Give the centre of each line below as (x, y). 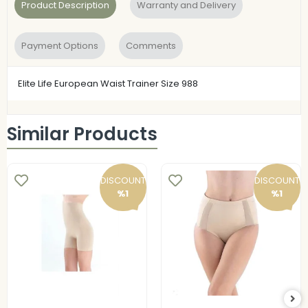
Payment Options (60, 45)
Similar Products (82, 134)
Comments (151, 45)
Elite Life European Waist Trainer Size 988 (108, 83)
